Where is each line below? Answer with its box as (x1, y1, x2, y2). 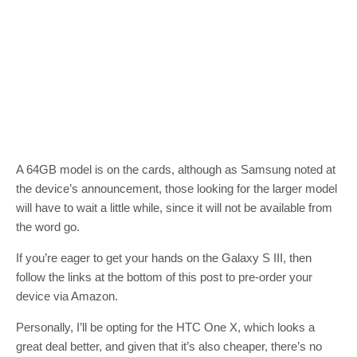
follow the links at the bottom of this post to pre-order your (16, 269, 312, 284)
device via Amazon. (16, 288, 118, 303)
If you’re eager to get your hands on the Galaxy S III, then (16, 250, 312, 265)
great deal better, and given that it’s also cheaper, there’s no (16, 339, 322, 353)
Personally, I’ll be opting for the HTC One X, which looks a (16, 320, 315, 334)
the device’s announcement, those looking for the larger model (16, 181, 337, 195)
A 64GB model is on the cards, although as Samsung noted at (16, 162, 335, 176)
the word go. (16, 219, 80, 233)
